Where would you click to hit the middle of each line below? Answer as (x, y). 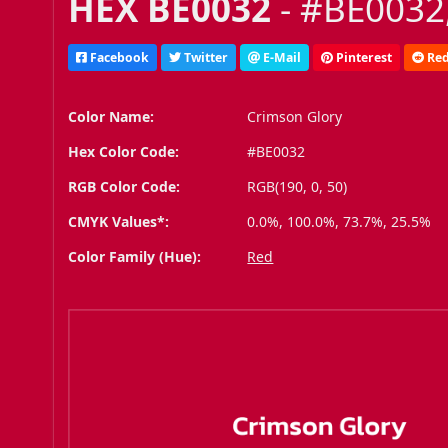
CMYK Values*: (119, 222)
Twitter (205, 57)
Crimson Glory (295, 117)
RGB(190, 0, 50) (297, 187)
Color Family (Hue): (135, 257)
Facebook (118, 57)
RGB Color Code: (124, 187)
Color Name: (111, 117)
